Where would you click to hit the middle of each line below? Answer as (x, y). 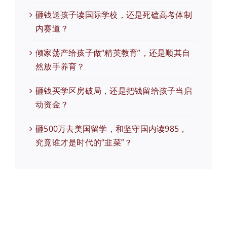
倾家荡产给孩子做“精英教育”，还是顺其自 (113, 53)
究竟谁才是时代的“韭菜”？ (84, 143)
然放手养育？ (60, 67)
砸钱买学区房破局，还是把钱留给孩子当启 (114, 91)
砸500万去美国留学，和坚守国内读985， (111, 129)
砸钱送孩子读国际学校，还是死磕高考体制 (114, 15)
